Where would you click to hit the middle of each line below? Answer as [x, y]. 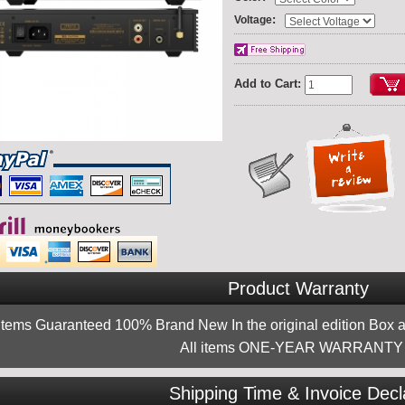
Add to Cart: [268, 85]
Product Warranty [298, 289]
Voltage [253, 20]
